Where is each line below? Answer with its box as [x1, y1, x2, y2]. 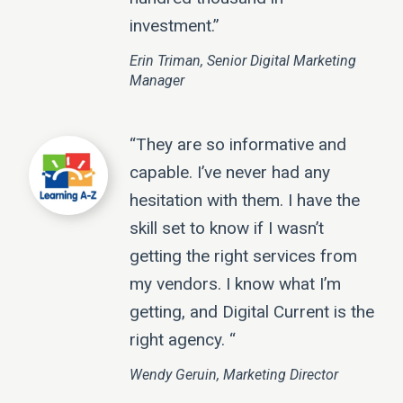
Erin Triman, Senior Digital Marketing [130, 52, 356, 70]
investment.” [130, 15, 219, 37]
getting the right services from [130, 246, 357, 267]
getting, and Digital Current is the [130, 301, 374, 323]
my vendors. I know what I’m [130, 273, 341, 295]
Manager [130, 72, 184, 90]
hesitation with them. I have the [130, 190, 360, 211]
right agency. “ [130, 329, 236, 351]
